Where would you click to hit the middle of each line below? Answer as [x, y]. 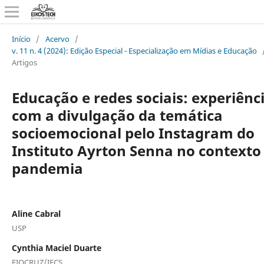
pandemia [47, 168]
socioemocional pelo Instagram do [133, 133]
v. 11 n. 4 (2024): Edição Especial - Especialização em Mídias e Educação [134, 50]
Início [21, 39]
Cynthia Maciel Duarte [56, 247]
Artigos [24, 62]
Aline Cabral [36, 213]
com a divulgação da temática [117, 115]
